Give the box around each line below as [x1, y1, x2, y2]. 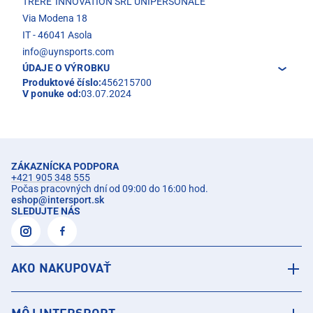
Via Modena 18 [22, 13, 87, 24]
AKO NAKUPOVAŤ [11, 263, 111, 276]
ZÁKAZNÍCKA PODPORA [11, 161, 119, 173]
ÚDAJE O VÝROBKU [22, 62, 110, 74]
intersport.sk [48, 194, 104, 206]
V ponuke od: [22, 88, 82, 100]
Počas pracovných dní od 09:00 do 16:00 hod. [11, 183, 208, 195]
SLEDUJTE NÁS [11, 205, 80, 217]
